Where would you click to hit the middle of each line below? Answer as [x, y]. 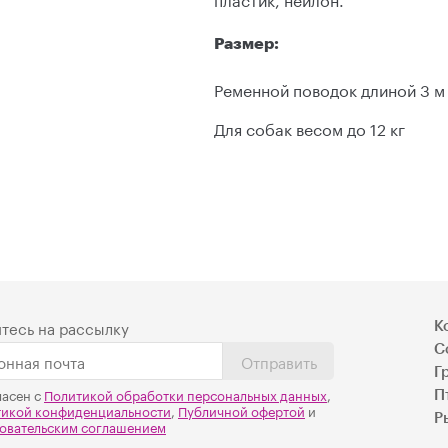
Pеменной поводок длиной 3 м [329, 89]
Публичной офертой [241, 410]
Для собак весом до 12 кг [309, 128]
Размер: [246, 43]
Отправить [278, 361]
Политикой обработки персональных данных [185, 394]
